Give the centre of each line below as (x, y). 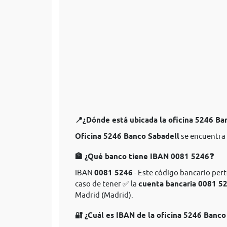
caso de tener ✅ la (107, 184)
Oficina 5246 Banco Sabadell (127, 136)
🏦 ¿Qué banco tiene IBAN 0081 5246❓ (144, 157)
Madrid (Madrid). (104, 195)
